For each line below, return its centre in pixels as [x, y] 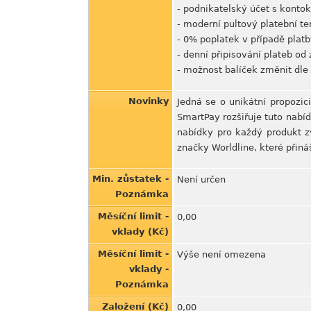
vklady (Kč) [140, 232]
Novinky [149, 101]
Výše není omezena [221, 254]
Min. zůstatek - [131, 179]
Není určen [201, 179]
